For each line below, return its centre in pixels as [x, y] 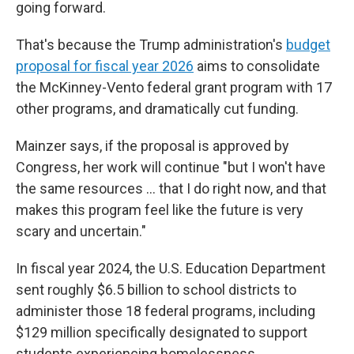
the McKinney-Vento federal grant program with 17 [174, 87]
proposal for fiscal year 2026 [105, 66]
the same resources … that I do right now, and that [171, 188]
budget [308, 45]
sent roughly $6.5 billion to [98, 290]
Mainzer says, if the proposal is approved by [153, 146]
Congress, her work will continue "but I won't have [171, 167]
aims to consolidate [257, 66]
